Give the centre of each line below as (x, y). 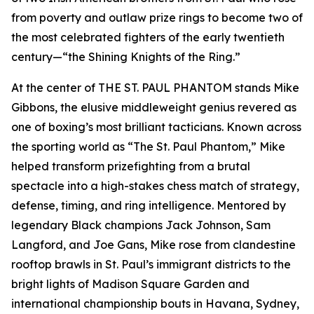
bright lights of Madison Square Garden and (130, 284)
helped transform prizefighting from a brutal (131, 166)
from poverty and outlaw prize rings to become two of (157, 18)
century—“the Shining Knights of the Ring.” (126, 57)
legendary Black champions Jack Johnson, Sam (141, 225)
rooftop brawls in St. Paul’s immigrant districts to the (151, 265)
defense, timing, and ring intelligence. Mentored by (149, 206)
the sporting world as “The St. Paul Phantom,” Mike (148, 147)
